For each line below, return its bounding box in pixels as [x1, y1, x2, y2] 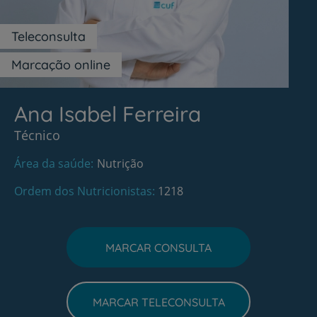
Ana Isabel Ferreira [14, 100, 201, 127]
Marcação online [11, 57, 110, 73]
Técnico [14, 127, 60, 144]
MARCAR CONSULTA [105, 240, 212, 255]
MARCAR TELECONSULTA [92, 294, 225, 309]
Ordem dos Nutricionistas [14, 183, 152, 199]
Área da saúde [14, 156, 91, 171]
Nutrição [97, 156, 144, 171]
